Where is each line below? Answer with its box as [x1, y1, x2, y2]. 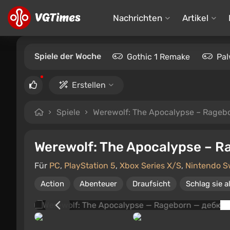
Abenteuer [80, 179, 117, 188]
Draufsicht [132, 179, 170, 188]
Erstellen [72, 80, 106, 90]
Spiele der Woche [34, 51, 101, 61]
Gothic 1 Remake [127, 52, 190, 62]
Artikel [182, 12, 208, 23]
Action [41, 179, 64, 188]
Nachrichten [112, 12, 162, 23]
